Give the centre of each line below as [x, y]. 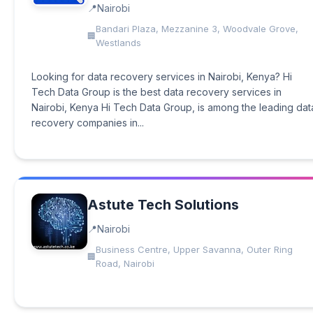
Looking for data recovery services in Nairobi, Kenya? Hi [162, 77]
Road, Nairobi [125, 263]
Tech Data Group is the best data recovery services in [156, 92]
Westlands [118, 43]
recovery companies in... [88, 123]
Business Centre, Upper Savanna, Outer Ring [194, 249]
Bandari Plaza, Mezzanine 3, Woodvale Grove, [197, 29]
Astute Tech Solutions [163, 205]
